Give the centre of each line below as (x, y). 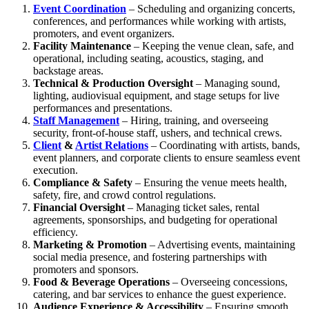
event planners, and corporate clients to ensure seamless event (167, 158)
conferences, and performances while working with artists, (160, 21)
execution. (56, 170)
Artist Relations (112, 146)
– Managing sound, (237, 83)
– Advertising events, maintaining (221, 245)
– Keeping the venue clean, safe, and (212, 46)
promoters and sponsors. (86, 270)
